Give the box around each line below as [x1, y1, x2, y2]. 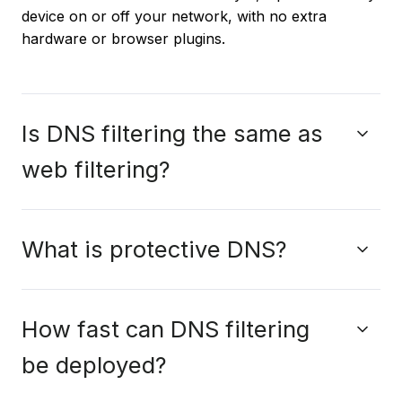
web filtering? [22, 154, 170, 183]
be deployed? [22, 350, 167, 379]
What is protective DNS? [22, 234, 287, 263]
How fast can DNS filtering [22, 314, 310, 343]
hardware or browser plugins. [22, 29, 230, 48]
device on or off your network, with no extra [22, 6, 327, 25]
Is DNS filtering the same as [22, 118, 323, 147]
